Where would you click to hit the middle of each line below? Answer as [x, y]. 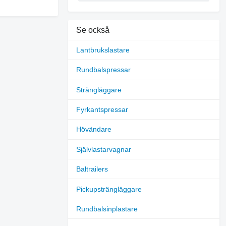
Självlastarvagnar [104, 149]
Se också [93, 30]
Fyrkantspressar [102, 110]
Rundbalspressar [104, 70]
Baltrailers [92, 169]
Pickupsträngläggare [109, 189]
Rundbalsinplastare [107, 209]
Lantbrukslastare [103, 50]
